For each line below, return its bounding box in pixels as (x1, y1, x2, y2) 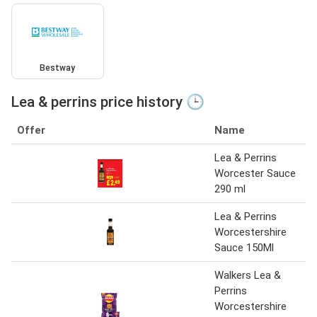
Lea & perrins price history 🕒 (11, 93, 204, 111)
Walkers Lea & (214, 269, 281, 282)
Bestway (40, 63, 76, 74)
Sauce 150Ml (214, 241, 274, 255)
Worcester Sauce (214, 167, 296, 180)
